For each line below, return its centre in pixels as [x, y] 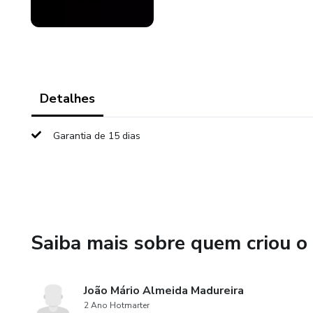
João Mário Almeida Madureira [164, 291]
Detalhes [67, 99]
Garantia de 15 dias [97, 136]
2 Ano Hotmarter [117, 305]
